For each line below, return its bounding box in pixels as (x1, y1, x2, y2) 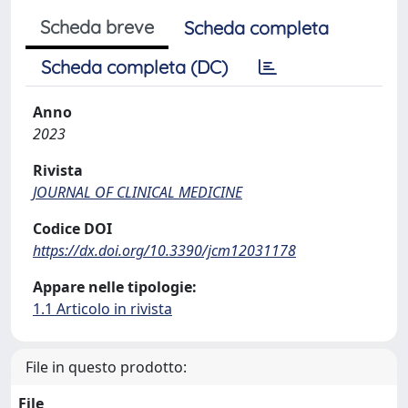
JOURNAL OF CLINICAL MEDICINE (33, 182, 242, 202)
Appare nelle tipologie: (33, 277, 197, 297)
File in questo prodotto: (25, 357, 187, 377)
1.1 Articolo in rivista (33, 299, 172, 319)
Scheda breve (40, 15, 154, 38)
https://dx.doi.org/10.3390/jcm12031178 (33, 240, 296, 260)
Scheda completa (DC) (41, 56, 228, 78)
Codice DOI (33, 219, 112, 239)
